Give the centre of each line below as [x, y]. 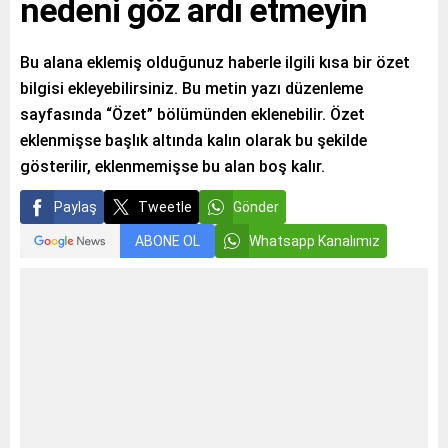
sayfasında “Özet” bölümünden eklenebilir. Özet [192, 114]
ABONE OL [167, 241]
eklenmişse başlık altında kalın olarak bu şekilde [193, 140]
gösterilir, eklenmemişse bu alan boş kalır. [172, 166]
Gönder [256, 207]
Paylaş [75, 207]
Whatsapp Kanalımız [314, 241]
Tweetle [165, 207]
